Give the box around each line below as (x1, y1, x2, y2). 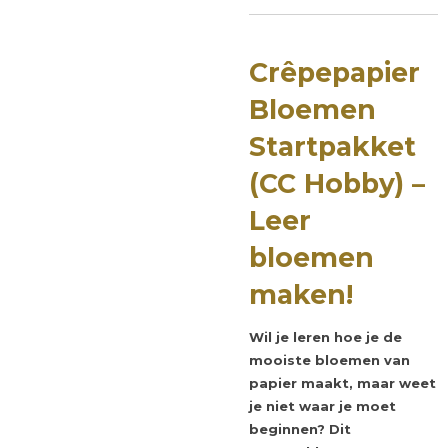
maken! (249, 277, 353, 311)
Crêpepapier (249, 55, 420, 89)
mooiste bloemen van (249, 351, 410, 368)
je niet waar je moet (249, 397, 396, 414)
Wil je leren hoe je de (249, 328, 402, 345)
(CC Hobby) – (249, 166, 425, 200)
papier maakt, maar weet (249, 374, 436, 391)
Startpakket (249, 129, 416, 163)
